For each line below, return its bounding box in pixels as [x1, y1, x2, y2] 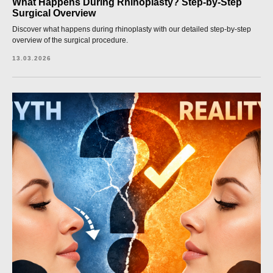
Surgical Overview [12, 8, 96, 18]
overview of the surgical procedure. [12, 36, 128, 44]
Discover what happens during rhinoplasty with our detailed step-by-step [12, 25, 251, 34]
